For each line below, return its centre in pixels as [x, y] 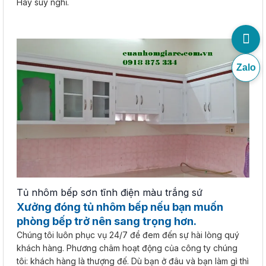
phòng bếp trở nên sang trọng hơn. [107, 221]
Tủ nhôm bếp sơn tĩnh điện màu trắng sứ [110, 193]
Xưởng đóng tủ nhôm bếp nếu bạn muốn [120, 207]
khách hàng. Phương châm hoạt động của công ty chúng [127, 248]
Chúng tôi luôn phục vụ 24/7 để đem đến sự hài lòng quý [128, 235]
